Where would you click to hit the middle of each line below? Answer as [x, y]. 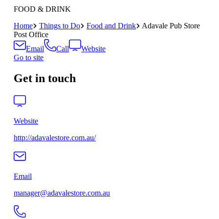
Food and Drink [111, 26]
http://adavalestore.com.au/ [55, 138]
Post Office [31, 35]
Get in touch [45, 78]
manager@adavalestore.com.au [62, 193]
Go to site [29, 58]
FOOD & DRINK [42, 9]
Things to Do [60, 26]
